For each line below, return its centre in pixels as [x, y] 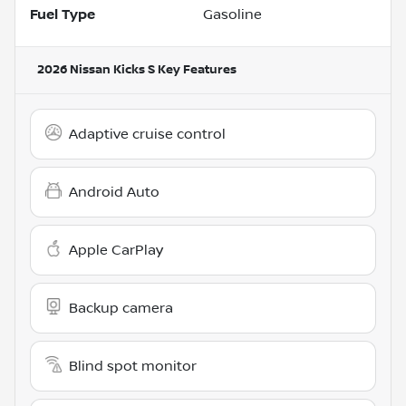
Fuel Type [63, 14]
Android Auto [114, 192]
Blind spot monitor [133, 366]
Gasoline [232, 14]
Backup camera [121, 308]
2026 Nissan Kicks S [96, 69]
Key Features [196, 69]
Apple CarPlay [116, 250]
